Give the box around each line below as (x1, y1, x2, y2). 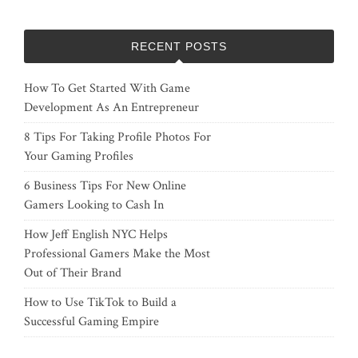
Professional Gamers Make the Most (24, 245, 210, 263)
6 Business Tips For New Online (24, 177, 186, 195)
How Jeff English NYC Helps (24, 226, 168, 244)
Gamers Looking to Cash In (24, 197, 164, 214)
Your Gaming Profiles (24, 148, 133, 165)
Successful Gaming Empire (24, 313, 159, 331)
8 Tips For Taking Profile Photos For (24, 129, 211, 146)
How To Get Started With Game (24, 80, 190, 97)
